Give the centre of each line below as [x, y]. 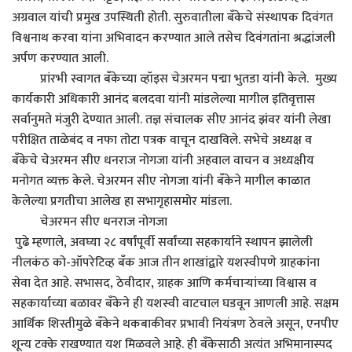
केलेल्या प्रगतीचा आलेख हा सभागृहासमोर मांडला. [122, 202]
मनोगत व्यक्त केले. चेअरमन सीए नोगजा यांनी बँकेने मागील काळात [161, 181]
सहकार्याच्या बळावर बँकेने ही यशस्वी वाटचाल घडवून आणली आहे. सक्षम [175, 304]
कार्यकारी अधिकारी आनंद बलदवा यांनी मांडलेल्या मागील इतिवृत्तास [163, 100]
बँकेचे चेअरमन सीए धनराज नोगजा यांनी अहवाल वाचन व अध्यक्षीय [163, 161]
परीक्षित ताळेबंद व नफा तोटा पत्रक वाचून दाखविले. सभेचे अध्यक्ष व [162, 141]
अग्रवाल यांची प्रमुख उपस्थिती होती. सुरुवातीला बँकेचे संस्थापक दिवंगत [172, 18]
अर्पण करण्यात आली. [60, 59]
